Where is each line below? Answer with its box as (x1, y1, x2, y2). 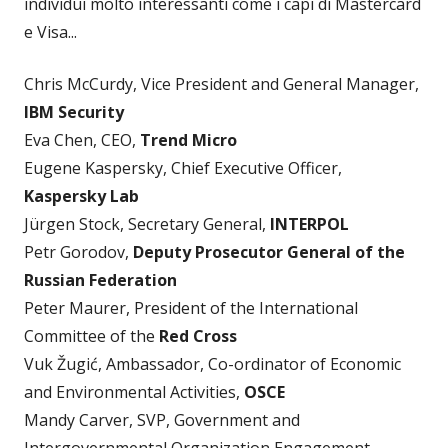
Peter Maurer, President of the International (24, 296, 358, 319)
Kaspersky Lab (24, 184, 139, 207)
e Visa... (24, 20, 77, 43)
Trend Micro (140, 128, 237, 151)
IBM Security (24, 100, 124, 123)
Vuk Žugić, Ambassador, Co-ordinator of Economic (24, 352, 401, 375)
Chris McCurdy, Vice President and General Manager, (24, 72, 419, 95)
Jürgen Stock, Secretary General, (24, 212, 270, 235)
